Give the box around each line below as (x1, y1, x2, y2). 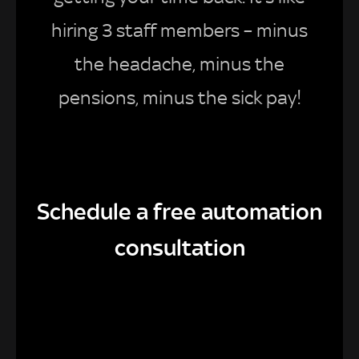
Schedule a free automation (37, 198, 322, 226)
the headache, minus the (75, 53, 284, 76)
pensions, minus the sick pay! (58, 87, 301, 110)
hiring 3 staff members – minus (51, 19, 308, 42)
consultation (114, 234, 245, 262)
